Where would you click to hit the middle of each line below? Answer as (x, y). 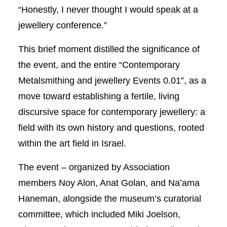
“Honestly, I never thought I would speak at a (108, 10)
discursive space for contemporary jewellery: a (111, 112)
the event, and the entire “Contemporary (99, 65)
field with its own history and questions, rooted (111, 128)
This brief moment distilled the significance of (109, 49)
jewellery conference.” (62, 26)
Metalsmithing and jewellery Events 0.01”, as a (112, 81)
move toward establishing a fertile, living (99, 97)
